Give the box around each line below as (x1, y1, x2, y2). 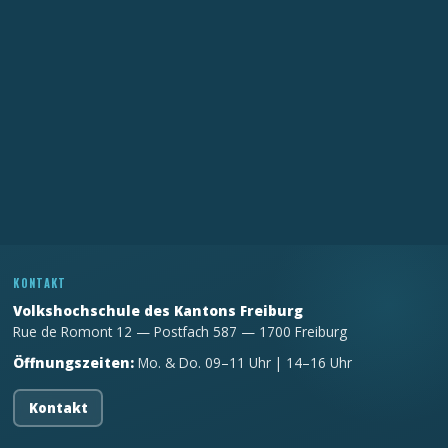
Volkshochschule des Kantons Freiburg (13, 301, 304, 320)
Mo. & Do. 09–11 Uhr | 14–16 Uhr (134, 353, 353, 372)
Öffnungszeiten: (13, 353, 135, 372)
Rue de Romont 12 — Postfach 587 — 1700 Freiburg (13, 322, 348, 341)
